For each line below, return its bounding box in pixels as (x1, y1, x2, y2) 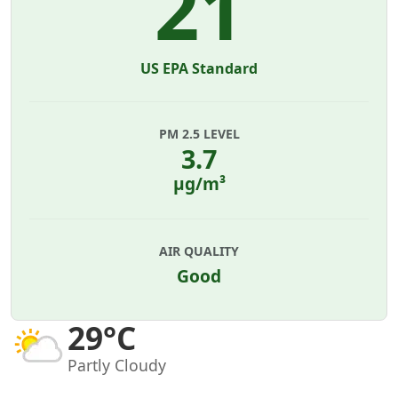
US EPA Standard (140, 59, 258, 78)
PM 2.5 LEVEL (158, 125, 240, 142)
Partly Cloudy (68, 354, 166, 376)
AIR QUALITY (159, 243, 239, 259)
